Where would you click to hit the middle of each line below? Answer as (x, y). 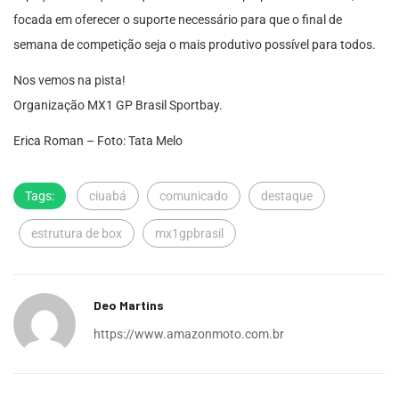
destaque (287, 196)
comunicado (194, 196)
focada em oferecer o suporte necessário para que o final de (178, 20)
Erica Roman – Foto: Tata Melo (98, 141)
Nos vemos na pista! (69, 81)
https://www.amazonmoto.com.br (189, 334)
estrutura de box (77, 234)
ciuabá (108, 196)
